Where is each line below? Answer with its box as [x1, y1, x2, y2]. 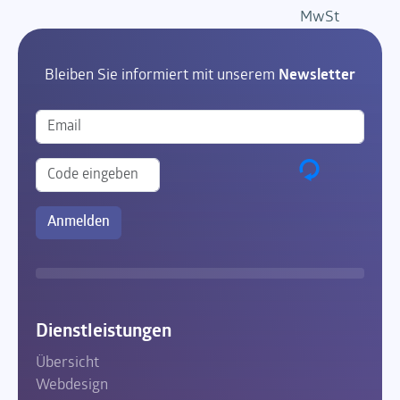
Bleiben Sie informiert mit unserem [45, 68, 279, 84]
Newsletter [279, 68, 355, 84]
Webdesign [36, 378, 108, 394]
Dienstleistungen [36, 322, 171, 342]
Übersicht [36, 355, 99, 371]
